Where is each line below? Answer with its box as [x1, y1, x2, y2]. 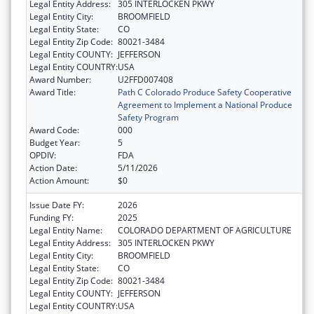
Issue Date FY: [29, 198, 84, 211]
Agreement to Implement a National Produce [118, 98, 292, 111]
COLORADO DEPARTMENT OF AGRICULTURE [118, 224, 292, 236]
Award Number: [29, 73, 91, 86]
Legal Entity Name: [29, 224, 102, 236]
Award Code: [29, 123, 79, 136]
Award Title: [29, 86, 76, 98]
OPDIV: [29, 149, 56, 161]
